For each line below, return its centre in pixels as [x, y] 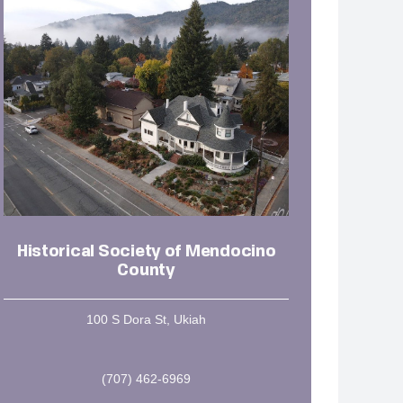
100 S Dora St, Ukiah [147, 319]
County [146, 270]
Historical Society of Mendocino [146, 251]
